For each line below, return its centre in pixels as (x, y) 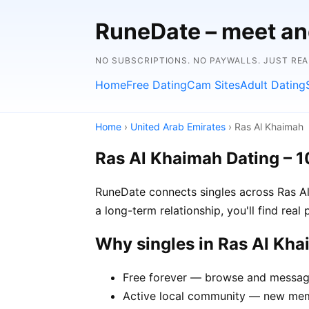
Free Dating (157, 85)
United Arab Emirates (178, 127)
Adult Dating (273, 85)
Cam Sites (213, 85)
